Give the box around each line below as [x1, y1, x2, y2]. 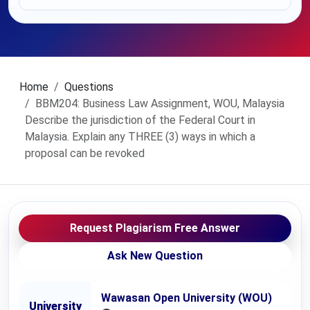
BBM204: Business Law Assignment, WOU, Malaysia [35, 97, 284, 110]
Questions [64, 80, 113, 93]
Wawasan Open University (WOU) [101, 291, 272, 304]
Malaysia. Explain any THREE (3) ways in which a [25, 130, 255, 143]
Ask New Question [107, 249, 203, 262]
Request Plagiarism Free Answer [70, 221, 240, 235]
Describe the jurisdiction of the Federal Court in [25, 113, 255, 127]
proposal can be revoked [25, 147, 145, 160]
